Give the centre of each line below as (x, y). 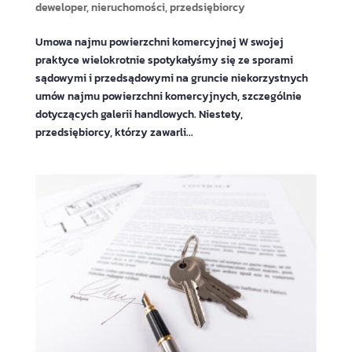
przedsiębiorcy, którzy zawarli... (114, 132)
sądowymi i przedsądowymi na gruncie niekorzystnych (171, 78)
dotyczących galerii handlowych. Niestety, (139, 114)
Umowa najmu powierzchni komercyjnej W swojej (159, 42)
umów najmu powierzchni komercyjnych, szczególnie (168, 96)
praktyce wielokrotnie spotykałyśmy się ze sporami (164, 60)
